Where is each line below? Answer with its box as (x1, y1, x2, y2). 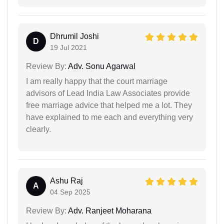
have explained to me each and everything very (26, 112, 193, 121)
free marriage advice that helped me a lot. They (26, 100, 192, 109)
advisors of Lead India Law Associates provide (26, 88, 190, 97)
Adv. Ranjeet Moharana (66, 206, 151, 215)
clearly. (26, 124, 51, 133)
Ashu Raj (50, 176, 83, 185)
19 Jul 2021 (50, 43, 87, 51)
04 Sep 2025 (50, 187, 90, 196)
